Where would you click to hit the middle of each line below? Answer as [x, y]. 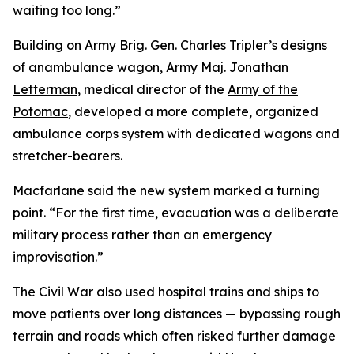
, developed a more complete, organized [193, 111]
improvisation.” [58, 257]
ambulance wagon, [104, 67]
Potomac [40, 111]
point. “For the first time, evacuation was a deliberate [176, 213]
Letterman [45, 89]
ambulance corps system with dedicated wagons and [176, 134]
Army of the [263, 89]
